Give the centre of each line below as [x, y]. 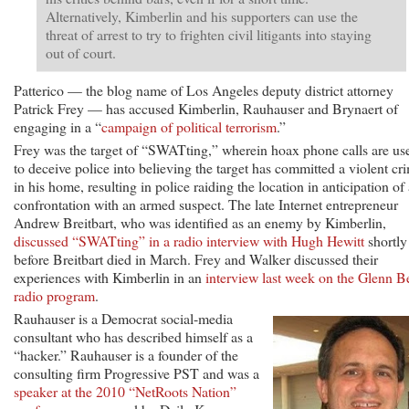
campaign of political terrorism [189, 126]
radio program [54, 295]
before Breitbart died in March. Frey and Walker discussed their [196, 258]
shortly [386, 240]
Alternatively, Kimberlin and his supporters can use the [202, 16]
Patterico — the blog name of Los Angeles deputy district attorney [204, 89]
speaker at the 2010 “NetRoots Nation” [125, 391]
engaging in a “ [58, 126]
